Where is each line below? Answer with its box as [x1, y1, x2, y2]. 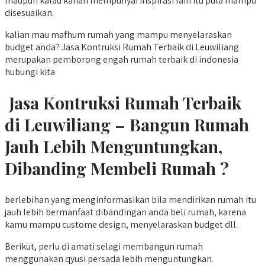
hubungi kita [5, 66, 55, 79]
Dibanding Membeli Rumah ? [5, 157, 229, 180]
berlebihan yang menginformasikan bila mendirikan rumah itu [5, 193, 256, 206]
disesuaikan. [5, 7, 54, 20]
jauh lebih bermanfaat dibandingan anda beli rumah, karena [5, 205, 246, 218]
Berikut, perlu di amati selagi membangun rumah [5, 240, 203, 253]
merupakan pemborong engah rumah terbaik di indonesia [5, 53, 238, 66]
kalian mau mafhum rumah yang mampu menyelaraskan [5, 28, 232, 41]
